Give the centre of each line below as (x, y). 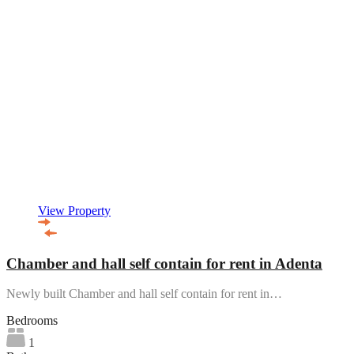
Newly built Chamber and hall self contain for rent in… (144, 294)
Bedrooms (32, 321)
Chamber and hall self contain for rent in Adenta (164, 263)
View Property (74, 210)
